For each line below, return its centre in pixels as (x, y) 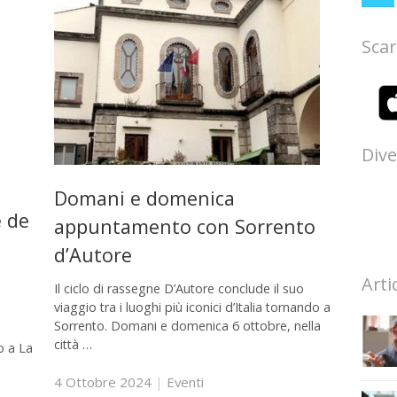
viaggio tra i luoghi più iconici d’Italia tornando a (192, 307)
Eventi (185, 382)
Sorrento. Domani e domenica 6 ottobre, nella (187, 325)
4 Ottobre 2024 (102, 382)
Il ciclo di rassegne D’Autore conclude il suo (179, 288)
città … (73, 344)
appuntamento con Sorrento (184, 227)
